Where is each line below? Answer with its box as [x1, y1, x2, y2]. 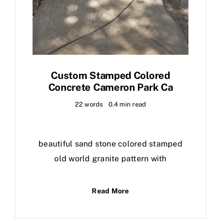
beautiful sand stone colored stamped [38, 139, 183, 148]
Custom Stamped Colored [51, 69, 170, 81]
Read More [92, 186, 129, 195]
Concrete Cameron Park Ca [48, 81, 173, 93]
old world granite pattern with [54, 153, 167, 163]
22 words [74, 100, 104, 108]
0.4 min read [108, 100, 147, 108]
